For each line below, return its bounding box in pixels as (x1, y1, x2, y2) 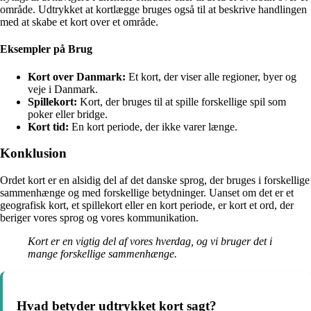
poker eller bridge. (28, 108, 108, 120)
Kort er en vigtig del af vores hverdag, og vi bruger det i (28, 235, 272, 247)
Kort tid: (28, 120, 69, 133)
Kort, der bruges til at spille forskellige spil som (77, 95, 286, 108)
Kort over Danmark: (28, 70, 126, 83)
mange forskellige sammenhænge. (28, 247, 177, 260)
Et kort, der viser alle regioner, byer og (126, 70, 296, 83)
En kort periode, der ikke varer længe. (69, 120, 237, 133)
